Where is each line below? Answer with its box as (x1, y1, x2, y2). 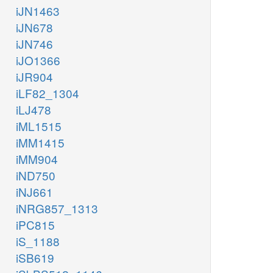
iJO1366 (16, 52, 60, 69)
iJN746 (16, 35, 53, 52)
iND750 (16, 167, 55, 184)
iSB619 (16, 249, 54, 266)
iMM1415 (16, 134, 65, 151)
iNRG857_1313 (16, 200, 98, 217)
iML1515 (16, 118, 62, 135)
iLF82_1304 (16, 85, 79, 102)
